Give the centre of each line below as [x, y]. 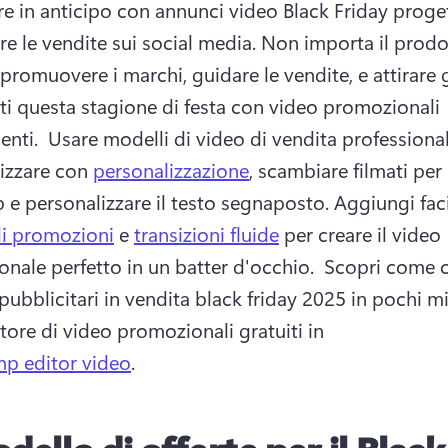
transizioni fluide [206, 233]
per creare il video [360, 233]
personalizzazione [171, 169]
